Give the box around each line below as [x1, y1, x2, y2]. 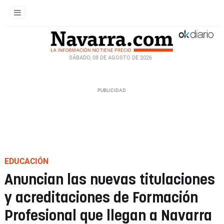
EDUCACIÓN [4, 156, 48, 166]
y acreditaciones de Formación [4, 191, 198, 205]
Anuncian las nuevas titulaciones [4, 173, 215, 187]
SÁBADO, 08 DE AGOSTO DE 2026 [69, 54, 152, 61]
